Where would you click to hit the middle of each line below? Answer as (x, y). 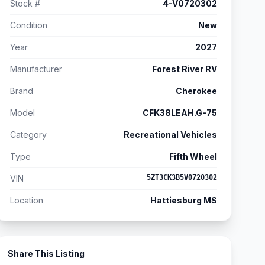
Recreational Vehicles (170, 135)
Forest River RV (185, 69)
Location (27, 200)
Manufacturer (36, 69)
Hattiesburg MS (184, 200)
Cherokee (196, 91)
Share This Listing (46, 253)
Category (28, 135)
